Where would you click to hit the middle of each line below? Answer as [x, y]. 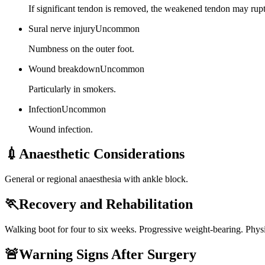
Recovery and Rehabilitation [106, 204]
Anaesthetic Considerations [102, 154]
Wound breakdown [64, 69]
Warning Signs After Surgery [108, 255]
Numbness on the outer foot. [81, 49]
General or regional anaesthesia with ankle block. [96, 179]
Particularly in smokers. [72, 89]
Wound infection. [61, 129]
